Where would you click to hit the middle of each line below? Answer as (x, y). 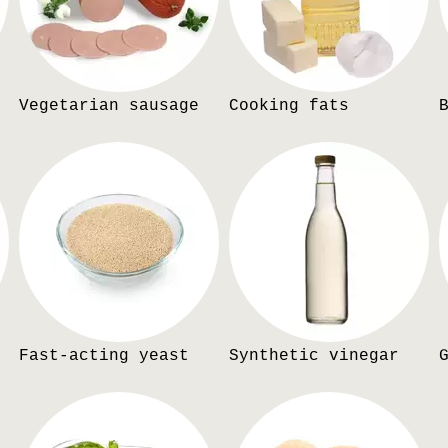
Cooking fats (289, 105)
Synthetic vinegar (314, 355)
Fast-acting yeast (104, 355)
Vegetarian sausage (109, 105)
